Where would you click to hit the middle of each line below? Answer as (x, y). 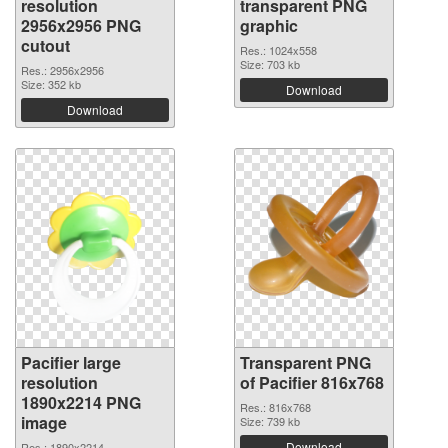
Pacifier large (71, 363)
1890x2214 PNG (81, 403)
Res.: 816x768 (275, 407)
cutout (45, 46)
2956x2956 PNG (81, 26)
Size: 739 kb (270, 421)
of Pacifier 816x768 (312, 383)
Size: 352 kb (51, 84)
